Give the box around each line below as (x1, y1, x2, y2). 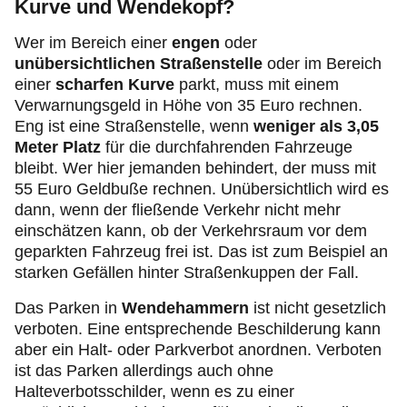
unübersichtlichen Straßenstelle (15, 55, 267, 73)
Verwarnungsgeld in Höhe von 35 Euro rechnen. (15, 96, 362, 114)
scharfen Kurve (55, 75, 174, 94)
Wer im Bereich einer (15, 34, 172, 52)
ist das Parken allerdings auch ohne (15, 362, 273, 380)
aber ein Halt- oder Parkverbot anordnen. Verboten (15, 341, 382, 359)
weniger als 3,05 (253, 117, 379, 135)
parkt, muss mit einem (174, 75, 339, 94)
